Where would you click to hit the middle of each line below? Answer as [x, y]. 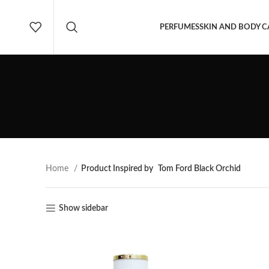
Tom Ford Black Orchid [199, 169]
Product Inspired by [117, 169]
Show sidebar [84, 208]
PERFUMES [180, 27]
